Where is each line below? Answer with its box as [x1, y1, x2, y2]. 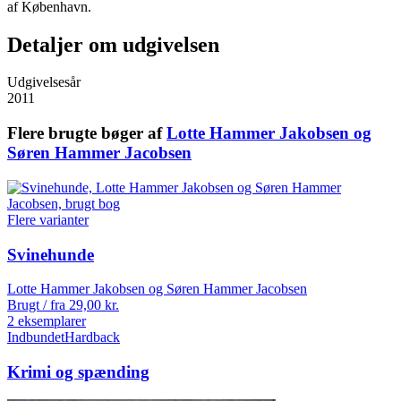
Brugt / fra [7, 297, 69, 313]
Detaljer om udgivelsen [7, 32, 219, 56]
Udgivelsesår [7, 74, 81, 90]
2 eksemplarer [7, 313, 86, 329]
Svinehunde [7, 244, 94, 264]
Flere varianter [7, 211, 89, 227]
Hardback [64, 329, 120, 346]
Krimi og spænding [7, 363, 149, 382]
